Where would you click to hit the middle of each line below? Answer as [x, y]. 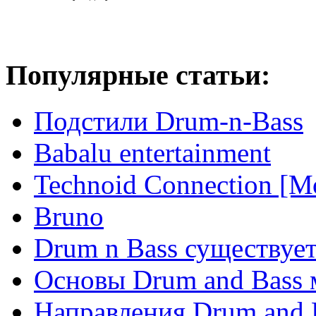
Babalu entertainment [152, 152]
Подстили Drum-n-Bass [169, 121]
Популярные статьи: [138, 75]
